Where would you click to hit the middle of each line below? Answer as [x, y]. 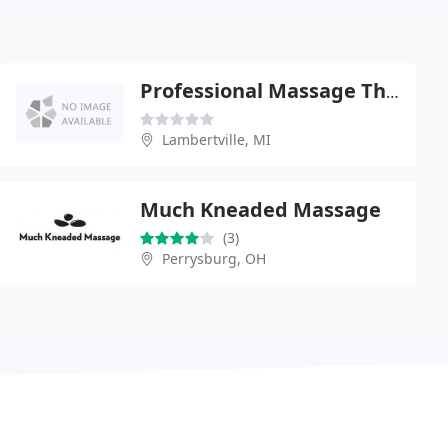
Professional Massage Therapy [392, 91]
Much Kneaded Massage [260, 209]
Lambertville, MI [216, 139]
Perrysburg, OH [214, 258]
